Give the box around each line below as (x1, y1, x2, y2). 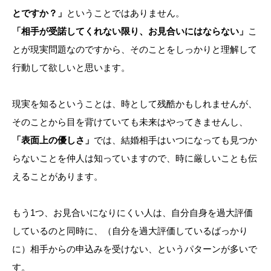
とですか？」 (12, 7, 67, 18)
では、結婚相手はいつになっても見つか (94, 134, 257, 145)
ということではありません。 (67, 7, 184, 18)
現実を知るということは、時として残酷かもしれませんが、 (12, 98, 257, 109)
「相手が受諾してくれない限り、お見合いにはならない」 (12, 25, 248, 36)
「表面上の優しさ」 (12, 134, 94, 145)
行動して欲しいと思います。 (12, 62, 130, 73)
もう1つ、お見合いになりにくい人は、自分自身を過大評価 (12, 207, 253, 218)
